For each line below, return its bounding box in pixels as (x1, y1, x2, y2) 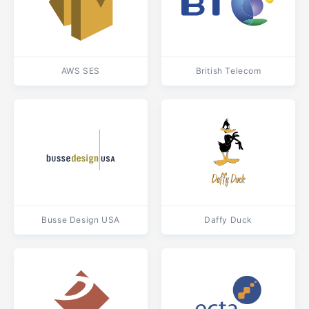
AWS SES (61, 66, 101, 76)
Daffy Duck (204, 215, 252, 225)
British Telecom (195, 66, 261, 76)
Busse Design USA (41, 215, 120, 225)
